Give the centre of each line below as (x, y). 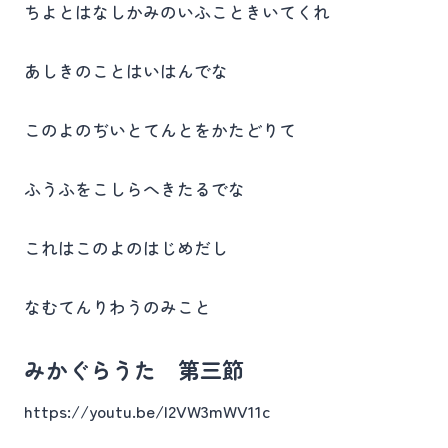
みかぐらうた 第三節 (134, 369)
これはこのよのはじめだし (126, 247)
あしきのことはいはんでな (126, 70)
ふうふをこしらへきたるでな (134, 188)
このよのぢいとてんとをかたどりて (160, 129)
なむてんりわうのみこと (117, 306)
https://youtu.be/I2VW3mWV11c (147, 410)
